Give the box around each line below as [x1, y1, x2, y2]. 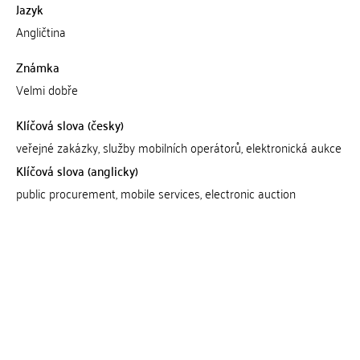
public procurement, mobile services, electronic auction [15, 182, 296, 204]
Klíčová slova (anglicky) [15, 159, 138, 182]
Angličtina [15, 20, 66, 43]
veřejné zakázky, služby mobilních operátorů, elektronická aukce [15, 136, 342, 158]
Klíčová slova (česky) [15, 113, 124, 136]
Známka [15, 55, 59, 78]
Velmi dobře [15, 78, 78, 100]
